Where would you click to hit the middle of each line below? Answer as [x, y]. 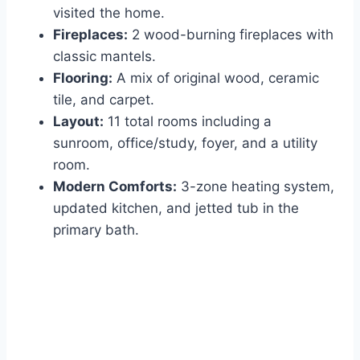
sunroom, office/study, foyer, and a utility [185, 143]
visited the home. [109, 13]
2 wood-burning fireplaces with [231, 35]
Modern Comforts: [115, 187]
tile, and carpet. [104, 100]
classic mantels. [104, 57]
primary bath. [96, 230]
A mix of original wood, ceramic [216, 78]
